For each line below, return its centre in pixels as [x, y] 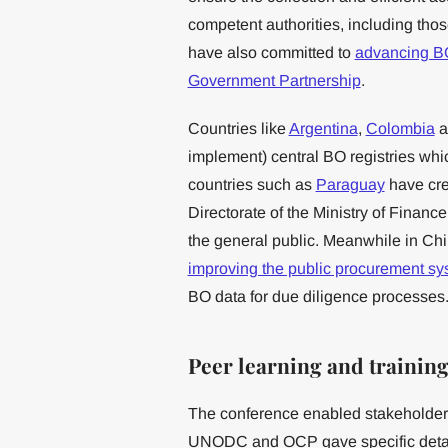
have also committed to [271, 52]
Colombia [400, 128]
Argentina [323, 128]
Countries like [238, 128]
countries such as [251, 184]
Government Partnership [274, 80]
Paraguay [350, 184]
